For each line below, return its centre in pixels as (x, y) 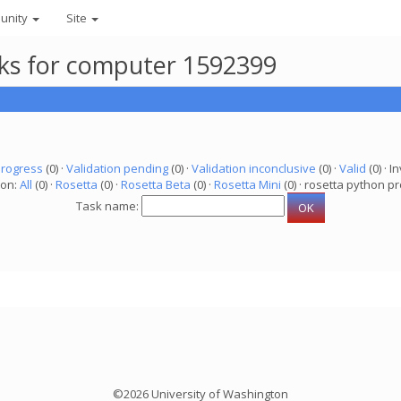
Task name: (109, 206)
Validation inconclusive (253, 168)
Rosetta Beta (156, 184)
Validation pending (117, 168)
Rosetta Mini (247, 184)
